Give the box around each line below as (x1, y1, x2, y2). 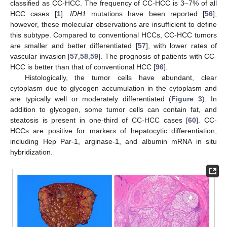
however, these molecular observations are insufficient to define (10, 20, 217, 28)
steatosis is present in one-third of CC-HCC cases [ (10, 116, 188, 124)
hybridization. (10, 147, 53, 156)
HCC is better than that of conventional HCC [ (10, 62, 156, 71)
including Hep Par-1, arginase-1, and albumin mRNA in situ (10, 137, 217, 145)
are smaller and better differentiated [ (10, 41, 138, 50)
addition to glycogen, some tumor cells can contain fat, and (10, 105, 217, 113)
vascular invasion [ (10, 52, 70, 60)
